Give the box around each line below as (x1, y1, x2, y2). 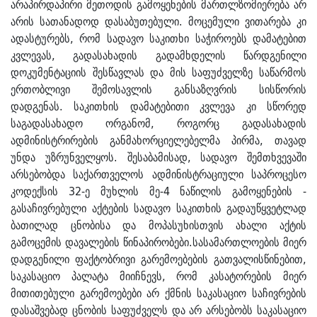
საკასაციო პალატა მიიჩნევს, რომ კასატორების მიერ (11, 267, 306, 286)
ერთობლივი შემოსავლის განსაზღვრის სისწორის (11, 80, 306, 99)
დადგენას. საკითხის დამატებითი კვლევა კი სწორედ (11, 97, 306, 116)
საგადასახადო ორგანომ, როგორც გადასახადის (11, 114, 306, 133)
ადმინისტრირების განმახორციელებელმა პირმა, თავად (11, 131, 306, 150)
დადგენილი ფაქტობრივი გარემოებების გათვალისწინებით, (11, 250, 306, 269)
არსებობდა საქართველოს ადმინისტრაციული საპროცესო (11, 165, 306, 184)
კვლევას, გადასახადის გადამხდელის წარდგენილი (11, 46, 306, 65)
